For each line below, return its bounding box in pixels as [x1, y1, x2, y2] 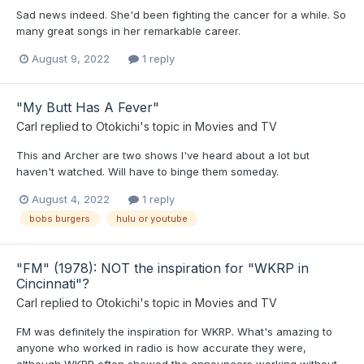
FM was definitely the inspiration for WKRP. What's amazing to [16, 324, 332, 338]
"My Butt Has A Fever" [16, 99, 159, 116]
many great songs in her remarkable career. [16, 24, 240, 37]
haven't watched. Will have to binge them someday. [16, 165, 279, 179]
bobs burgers [29, 213, 90, 225]
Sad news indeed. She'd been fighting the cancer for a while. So [16, 7, 346, 21]
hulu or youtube [116, 213, 188, 225]
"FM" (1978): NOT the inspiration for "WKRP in [16, 259, 309, 276]
